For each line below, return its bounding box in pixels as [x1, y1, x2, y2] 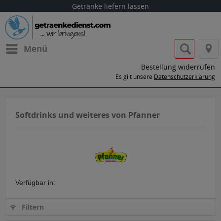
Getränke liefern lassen [72, 1, 149, 11]
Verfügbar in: [15, 179, 55, 186]
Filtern [20, 202, 44, 212]
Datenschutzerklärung [154, 73, 215, 81]
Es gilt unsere [115, 73, 154, 81]
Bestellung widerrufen [141, 62, 215, 72]
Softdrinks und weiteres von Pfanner [15, 110, 160, 120]
